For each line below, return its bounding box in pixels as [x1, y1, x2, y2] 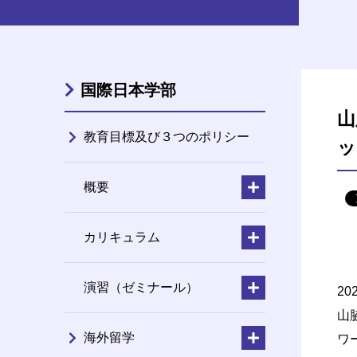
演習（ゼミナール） [83, 280, 198, 294]
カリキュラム [83, 229, 160, 244]
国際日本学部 [80, 80, 176, 99]
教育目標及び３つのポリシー [83, 129, 249, 143]
